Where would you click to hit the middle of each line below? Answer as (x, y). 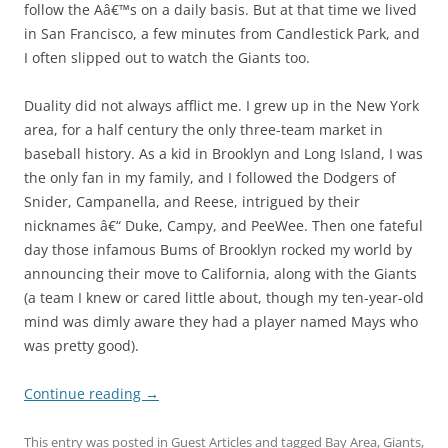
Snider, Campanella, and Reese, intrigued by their (192, 202)
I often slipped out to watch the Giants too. (167, 58)
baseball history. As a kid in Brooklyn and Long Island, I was (223, 154)
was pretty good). (81, 346)
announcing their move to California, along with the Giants (220, 274)
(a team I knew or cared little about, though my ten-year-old (224, 298)
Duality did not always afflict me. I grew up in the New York (221, 106)
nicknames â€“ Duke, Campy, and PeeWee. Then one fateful (223, 226)
